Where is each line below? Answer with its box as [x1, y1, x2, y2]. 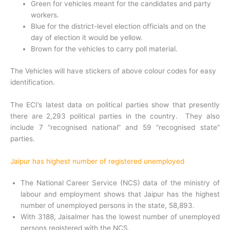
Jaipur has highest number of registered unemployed [10, 157, 184, 165]
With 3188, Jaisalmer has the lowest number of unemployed [21, 212, 220, 221]
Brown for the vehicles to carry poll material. [31, 45, 178, 53]
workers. [31, 11, 59, 20]
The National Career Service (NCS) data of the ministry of [21, 178, 220, 187]
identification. [10, 78, 55, 86]
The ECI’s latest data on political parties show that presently [10, 100, 220, 109]
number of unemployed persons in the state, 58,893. [21, 201, 195, 209]
